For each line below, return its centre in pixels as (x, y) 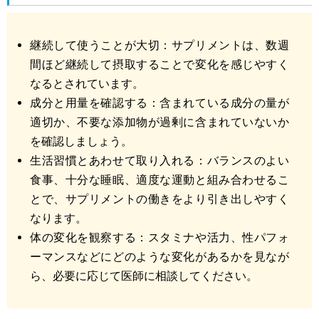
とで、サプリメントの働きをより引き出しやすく (159, 199)
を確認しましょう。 (81, 141)
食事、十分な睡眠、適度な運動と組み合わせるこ (159, 179)
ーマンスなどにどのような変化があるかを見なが (159, 256)
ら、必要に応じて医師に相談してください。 (144, 276)
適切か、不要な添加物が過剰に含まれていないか (159, 122)
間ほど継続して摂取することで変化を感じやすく (159, 64)
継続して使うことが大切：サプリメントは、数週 (159, 45)
